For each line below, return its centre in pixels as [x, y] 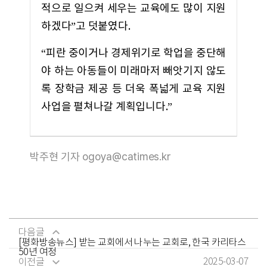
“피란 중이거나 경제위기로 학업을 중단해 [133, 53]
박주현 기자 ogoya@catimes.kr [100, 156]
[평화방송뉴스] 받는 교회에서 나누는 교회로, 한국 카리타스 [132, 243]
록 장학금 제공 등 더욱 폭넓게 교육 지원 [133, 89]
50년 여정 [38, 252]
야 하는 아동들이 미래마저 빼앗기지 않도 [133, 71]
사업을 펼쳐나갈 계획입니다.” [107, 107]
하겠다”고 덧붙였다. [86, 27]
